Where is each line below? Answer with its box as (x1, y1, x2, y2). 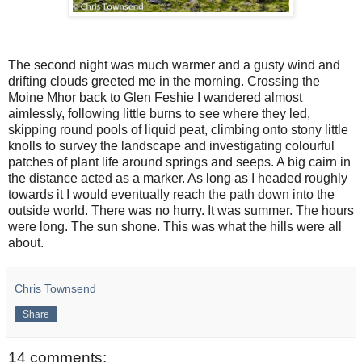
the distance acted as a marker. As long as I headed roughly (8, 170, 347, 185)
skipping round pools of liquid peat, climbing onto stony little (8, 122, 348, 137)
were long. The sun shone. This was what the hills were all (8, 219, 342, 234)
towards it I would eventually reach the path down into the (8, 187, 335, 201)
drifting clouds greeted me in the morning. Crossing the (8, 74, 320, 88)
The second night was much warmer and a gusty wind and (8, 57, 340, 72)
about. (8, 235, 44, 250)
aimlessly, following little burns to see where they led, (8, 106, 310, 120)
